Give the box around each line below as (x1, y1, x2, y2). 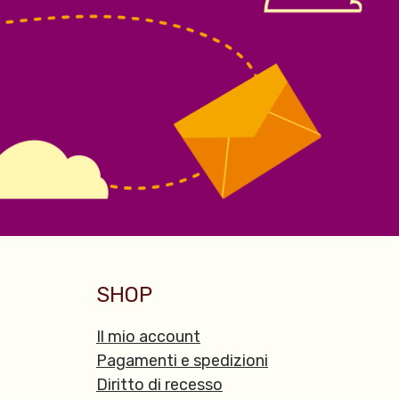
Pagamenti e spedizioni (96, 350, 268, 370)
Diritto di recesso (96, 374, 223, 395)
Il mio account (96, 326, 200, 346)
